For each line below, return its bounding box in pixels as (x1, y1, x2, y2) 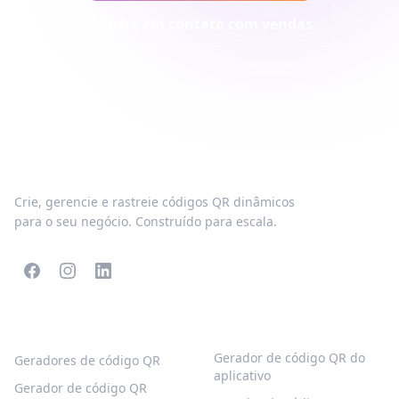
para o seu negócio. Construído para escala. (14, 213, 277, 230)
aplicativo (214, 367, 271, 384)
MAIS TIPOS (214, 317, 292, 334)
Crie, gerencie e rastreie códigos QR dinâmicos (14, 193, 295, 210)
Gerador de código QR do (214, 349, 365, 366)
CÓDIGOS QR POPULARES (14, 317, 183, 334)
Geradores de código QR (14, 352, 160, 369)
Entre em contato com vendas (101, 14, 313, 34)
